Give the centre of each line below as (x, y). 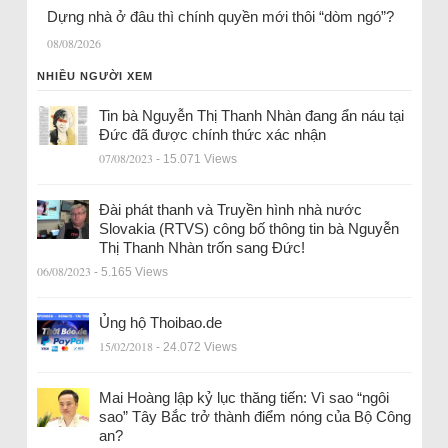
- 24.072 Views (196, 347)
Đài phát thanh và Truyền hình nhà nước (230, 210)
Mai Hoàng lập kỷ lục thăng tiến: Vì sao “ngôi (243, 398)
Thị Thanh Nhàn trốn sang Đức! (201, 248)
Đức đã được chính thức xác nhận (212, 135)
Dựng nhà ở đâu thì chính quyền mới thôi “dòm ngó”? (220, 17)
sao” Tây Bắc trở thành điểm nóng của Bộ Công (254, 417)
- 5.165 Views (130, 272)
